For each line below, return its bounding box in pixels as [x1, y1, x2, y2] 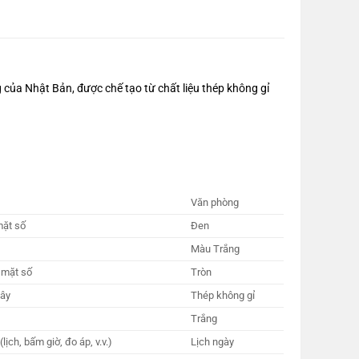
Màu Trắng [190, 243, 240, 256]
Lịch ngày [190, 336, 234, 349]
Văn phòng [190, 196, 239, 209]
